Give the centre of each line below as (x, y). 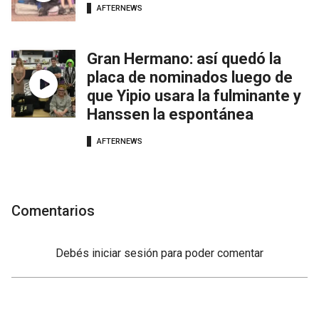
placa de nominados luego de (190, 78)
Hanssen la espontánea (170, 115)
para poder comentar (212, 253)
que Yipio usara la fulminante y (194, 96)
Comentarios (53, 211)
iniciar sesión (125, 253)
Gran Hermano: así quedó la (184, 59)
